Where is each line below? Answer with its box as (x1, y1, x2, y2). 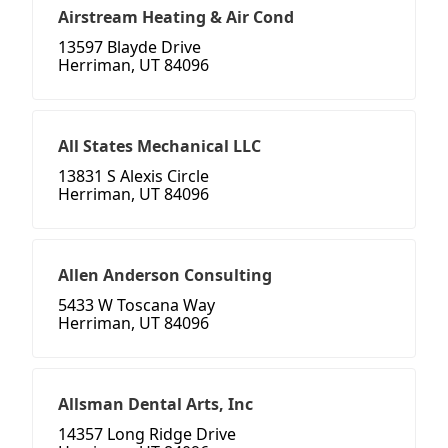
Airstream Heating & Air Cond (58, 6, 294, 29)
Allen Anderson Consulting (58, 264, 272, 287)
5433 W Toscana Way (58, 294, 215, 317)
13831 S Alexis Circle (58, 165, 209, 188)
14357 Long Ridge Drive (58, 423, 236, 446)
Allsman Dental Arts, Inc (58, 393, 253, 416)
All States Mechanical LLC (58, 135, 261, 158)
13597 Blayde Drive (58, 36, 201, 59)
